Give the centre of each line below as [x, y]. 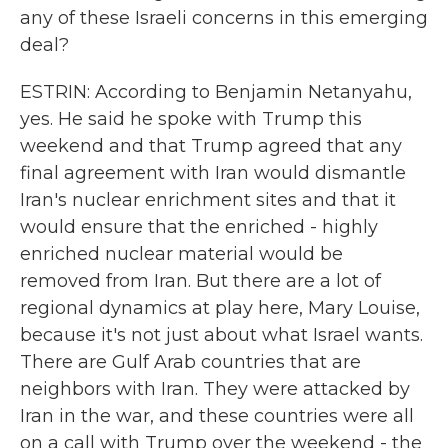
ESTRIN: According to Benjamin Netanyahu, [216, 92]
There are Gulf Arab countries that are [190, 362]
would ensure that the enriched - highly [199, 227]
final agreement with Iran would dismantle [213, 173]
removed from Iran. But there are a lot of [200, 281]
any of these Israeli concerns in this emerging [224, 18]
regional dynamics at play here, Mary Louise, [220, 308]
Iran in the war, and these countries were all [217, 416]
